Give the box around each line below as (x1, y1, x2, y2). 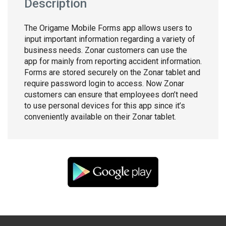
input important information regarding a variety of (24, 34, 195, 44)
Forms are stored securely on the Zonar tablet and (24, 68, 200, 77)
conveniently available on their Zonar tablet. (24, 112, 176, 122)
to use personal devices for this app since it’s (24, 101, 185, 110)
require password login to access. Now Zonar (24, 79, 184, 88)
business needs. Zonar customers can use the (24, 45, 187, 55)
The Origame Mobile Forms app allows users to (24, 23, 192, 33)
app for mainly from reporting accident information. (24, 56, 202, 66)
